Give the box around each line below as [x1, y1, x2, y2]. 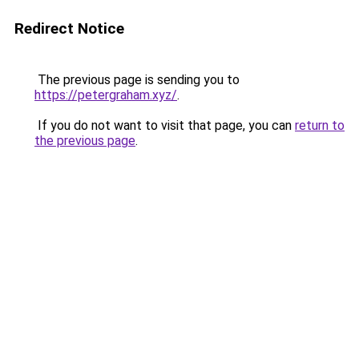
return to [295, 118, 345, 133]
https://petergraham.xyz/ [34, 87, 177, 103]
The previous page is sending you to [34, 72, 240, 87]
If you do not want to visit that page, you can [34, 118, 295, 133]
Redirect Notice [14, 19, 124, 38]
